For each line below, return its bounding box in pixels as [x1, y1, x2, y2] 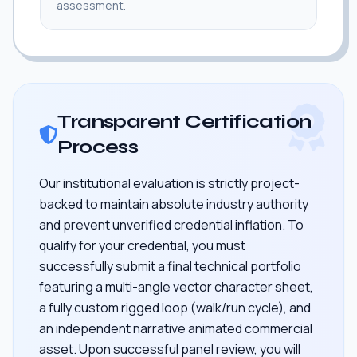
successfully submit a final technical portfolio [39, 257, 301, 275]
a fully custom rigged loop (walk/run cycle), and [39, 298, 311, 316]
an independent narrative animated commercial [39, 319, 312, 337]
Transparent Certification [57, 109, 312, 133]
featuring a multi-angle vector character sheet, [39, 277, 313, 296]
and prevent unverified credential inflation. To [39, 215, 304, 233]
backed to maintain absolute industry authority [39, 194, 308, 213]
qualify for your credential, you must [39, 236, 245, 254]
